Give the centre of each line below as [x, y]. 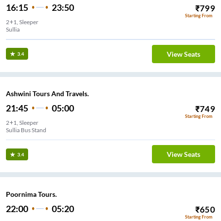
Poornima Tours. [31, 194]
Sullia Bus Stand [26, 130]
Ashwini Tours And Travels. [47, 94]
